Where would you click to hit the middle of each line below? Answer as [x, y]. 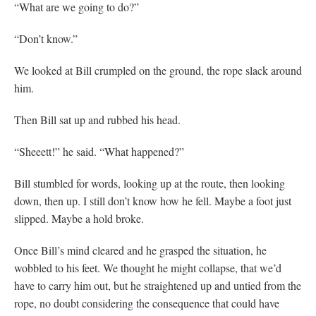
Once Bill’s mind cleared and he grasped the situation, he [140, 250]
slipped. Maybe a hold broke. [79, 218]
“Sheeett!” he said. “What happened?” [99, 151]
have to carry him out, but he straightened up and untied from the [158, 285]
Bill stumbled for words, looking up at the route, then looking [150, 183]
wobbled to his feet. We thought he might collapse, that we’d [148, 267]
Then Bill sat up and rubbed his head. [97, 119]
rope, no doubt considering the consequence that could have [147, 303]
